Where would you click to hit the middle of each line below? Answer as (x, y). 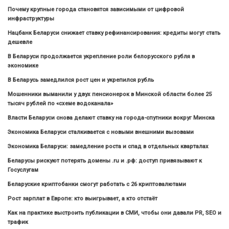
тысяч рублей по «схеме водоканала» (60, 104)
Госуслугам (23, 170)
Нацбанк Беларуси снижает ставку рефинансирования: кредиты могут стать (114, 33)
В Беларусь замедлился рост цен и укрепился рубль (81, 80)
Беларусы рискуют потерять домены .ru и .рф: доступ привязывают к (105, 161)
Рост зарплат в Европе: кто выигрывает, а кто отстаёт (83, 199)
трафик (18, 222)
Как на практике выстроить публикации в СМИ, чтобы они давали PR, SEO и (114, 213)
